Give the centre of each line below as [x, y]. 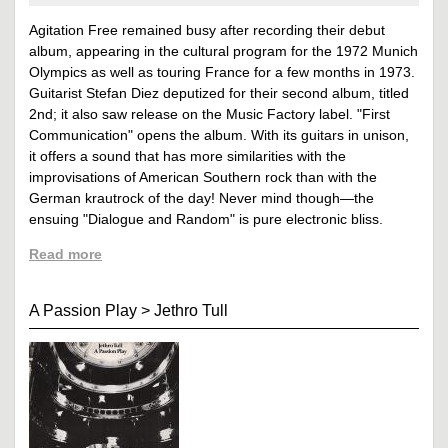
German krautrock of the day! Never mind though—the [201, 197]
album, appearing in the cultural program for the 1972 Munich [223, 50]
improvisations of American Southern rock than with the [203, 176]
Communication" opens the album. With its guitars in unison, [219, 134]
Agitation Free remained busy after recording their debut [207, 29]
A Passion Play [83, 310]
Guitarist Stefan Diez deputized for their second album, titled [219, 92]
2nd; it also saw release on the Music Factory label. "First [209, 113]
